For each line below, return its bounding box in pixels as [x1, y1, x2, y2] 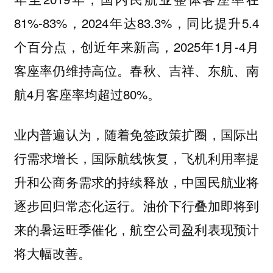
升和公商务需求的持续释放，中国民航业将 [13, 172, 260, 191]
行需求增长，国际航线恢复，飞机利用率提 [13, 149, 260, 168]
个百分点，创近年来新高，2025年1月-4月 [13, 37, 260, 55]
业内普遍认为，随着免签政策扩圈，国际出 [13, 125, 260, 144]
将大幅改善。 [13, 244, 94, 263]
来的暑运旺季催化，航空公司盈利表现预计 [13, 220, 260, 239]
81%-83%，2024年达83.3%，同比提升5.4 [13, 13, 260, 32]
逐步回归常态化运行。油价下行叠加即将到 [13, 196, 260, 215]
